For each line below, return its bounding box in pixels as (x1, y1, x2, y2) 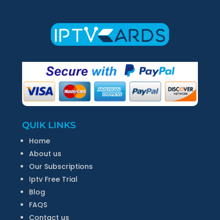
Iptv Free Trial (28, 174, 78, 185)
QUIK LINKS (22, 120, 76, 131)
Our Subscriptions (28, 162, 93, 172)
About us (28, 149, 61, 159)
